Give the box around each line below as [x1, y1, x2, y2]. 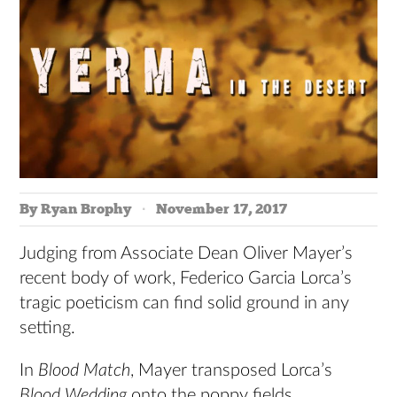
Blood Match [38, 362, 131, 379]
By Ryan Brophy [19, 200, 132, 218]
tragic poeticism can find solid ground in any [19, 294, 350, 312]
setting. [19, 319, 76, 337]
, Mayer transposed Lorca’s [130, 362, 333, 379]
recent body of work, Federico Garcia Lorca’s [19, 269, 353, 287]
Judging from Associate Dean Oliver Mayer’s [19, 245, 354, 262]
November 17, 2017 [156, 200, 288, 218]
